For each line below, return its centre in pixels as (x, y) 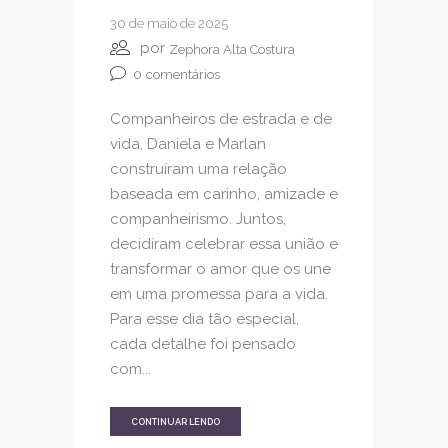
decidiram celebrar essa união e (224, 243)
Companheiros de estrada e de (221, 118)
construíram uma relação (198, 168)
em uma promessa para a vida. (219, 293)
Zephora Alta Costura (232, 49)
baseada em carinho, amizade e (224, 193)
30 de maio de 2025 (169, 24)
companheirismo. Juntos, (198, 218)
